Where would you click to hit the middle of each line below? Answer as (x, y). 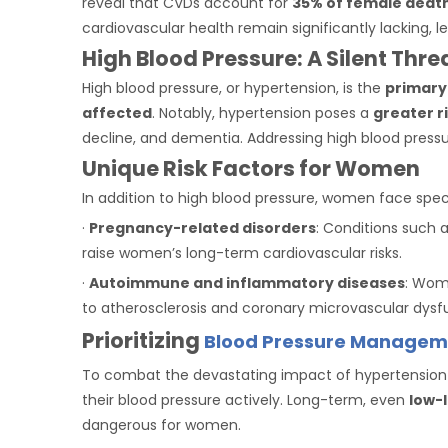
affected (117, 113)
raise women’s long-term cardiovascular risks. (242, 253)
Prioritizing (143, 340)
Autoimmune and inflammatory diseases (247, 283)
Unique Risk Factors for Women (251, 168)
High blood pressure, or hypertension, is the (233, 88)
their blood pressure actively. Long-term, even (245, 400)
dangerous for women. (161, 425)
